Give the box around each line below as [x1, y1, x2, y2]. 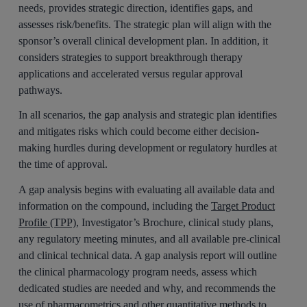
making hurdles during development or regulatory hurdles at [19, 142, 278, 154]
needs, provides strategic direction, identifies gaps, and [19, 1, 254, 14]
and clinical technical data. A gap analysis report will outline [19, 249, 278, 262]
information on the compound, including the [19, 200, 212, 212]
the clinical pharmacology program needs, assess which [19, 266, 258, 278]
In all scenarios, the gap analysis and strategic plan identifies [19, 109, 278, 121]
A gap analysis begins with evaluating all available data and [19, 184, 275, 196]
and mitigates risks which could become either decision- [19, 125, 260, 138]
